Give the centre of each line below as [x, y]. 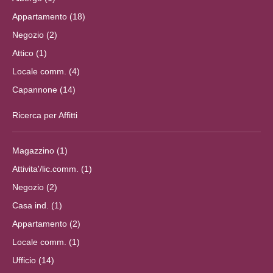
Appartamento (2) [46, 223]
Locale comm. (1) [46, 242]
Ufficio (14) [33, 260]
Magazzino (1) [40, 150]
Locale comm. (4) [46, 71]
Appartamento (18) [49, 16]
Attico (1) [30, 53]
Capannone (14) [44, 89]
